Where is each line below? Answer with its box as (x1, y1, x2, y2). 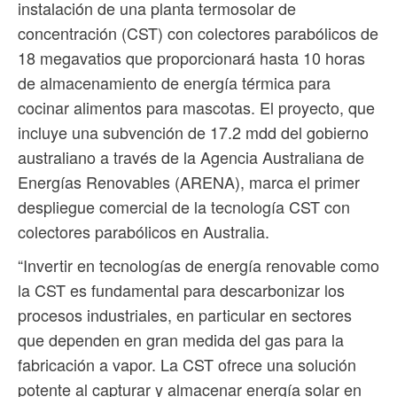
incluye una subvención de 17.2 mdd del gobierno (18, 120, 369, 144)
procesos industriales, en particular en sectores (18, 302, 352, 326)
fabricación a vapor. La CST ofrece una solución (18, 352, 356, 376)
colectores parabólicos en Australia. (18, 219, 269, 243)
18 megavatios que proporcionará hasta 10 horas (18, 45, 365, 69)
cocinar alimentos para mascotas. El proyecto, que (18, 95, 375, 119)
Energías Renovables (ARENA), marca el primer (18, 169, 360, 193)
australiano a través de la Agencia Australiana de (18, 144, 364, 168)
